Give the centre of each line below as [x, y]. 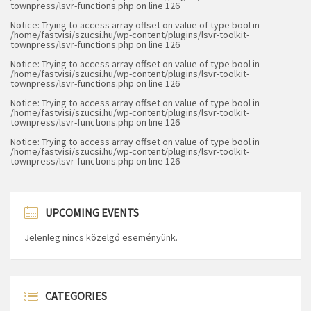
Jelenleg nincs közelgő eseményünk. [101, 238]
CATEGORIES [76, 296]
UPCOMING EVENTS [92, 213]
